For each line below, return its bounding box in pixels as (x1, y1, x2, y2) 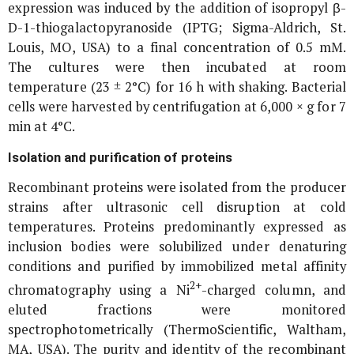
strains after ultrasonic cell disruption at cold (8, 198, 346, 217)
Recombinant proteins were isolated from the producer (8, 179, 346, 197)
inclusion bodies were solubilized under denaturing (8, 238, 346, 256)
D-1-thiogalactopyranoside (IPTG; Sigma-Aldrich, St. (8, 19, 346, 37)
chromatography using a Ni (8, 281, 190, 299)
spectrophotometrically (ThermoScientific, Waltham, (8, 320, 346, 338)
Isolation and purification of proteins (8, 149, 232, 166)
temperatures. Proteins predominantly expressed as (8, 218, 346, 236)
